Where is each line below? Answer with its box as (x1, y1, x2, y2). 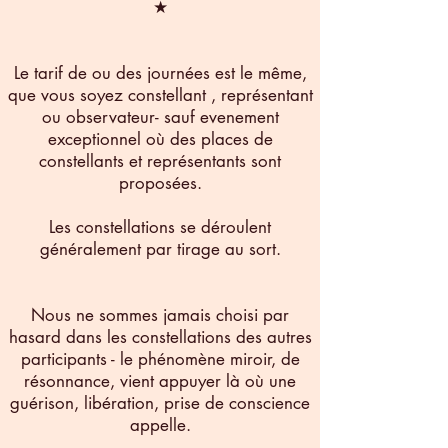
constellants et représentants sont (39, 149, 281, 172)
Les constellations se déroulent (49, 215, 271, 238)
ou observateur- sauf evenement (41, 105, 279, 128)
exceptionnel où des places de (47, 127, 273, 150)
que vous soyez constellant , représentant (7, 83, 313, 106)
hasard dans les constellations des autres (8, 325, 312, 348)
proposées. (118, 171, 202, 194)
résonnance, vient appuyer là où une (24, 369, 296, 392)
